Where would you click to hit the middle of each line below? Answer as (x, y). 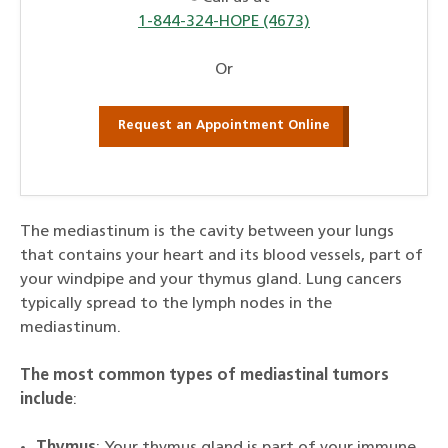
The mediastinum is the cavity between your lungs (207, 231)
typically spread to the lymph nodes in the (176, 303)
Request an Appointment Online (224, 126)
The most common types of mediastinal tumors (204, 375)
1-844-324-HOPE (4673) (224, 21)
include (46, 399)
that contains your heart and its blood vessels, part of (221, 255)
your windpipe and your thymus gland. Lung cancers (211, 279)
